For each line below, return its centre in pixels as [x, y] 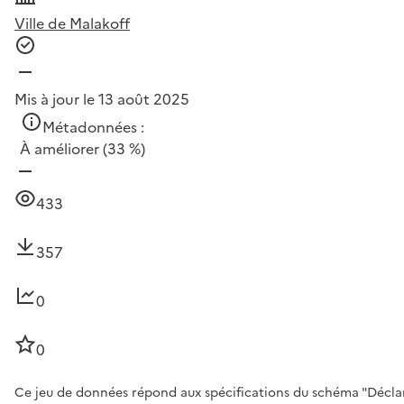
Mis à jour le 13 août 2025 [102, 99]
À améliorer [60, 148]
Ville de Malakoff [72, 23]
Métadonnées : [93, 127]
